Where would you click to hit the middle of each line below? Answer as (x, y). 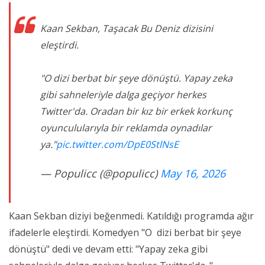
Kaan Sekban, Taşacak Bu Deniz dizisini (127, 29)
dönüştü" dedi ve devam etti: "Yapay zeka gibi (108, 249)
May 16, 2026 (193, 174)
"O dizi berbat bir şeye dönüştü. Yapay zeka (136, 78)
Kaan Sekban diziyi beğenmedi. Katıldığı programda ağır (131, 216)
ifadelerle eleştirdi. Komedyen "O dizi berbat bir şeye (125, 233)
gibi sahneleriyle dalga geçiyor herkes (123, 95)
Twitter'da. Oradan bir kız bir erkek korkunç (136, 112)
